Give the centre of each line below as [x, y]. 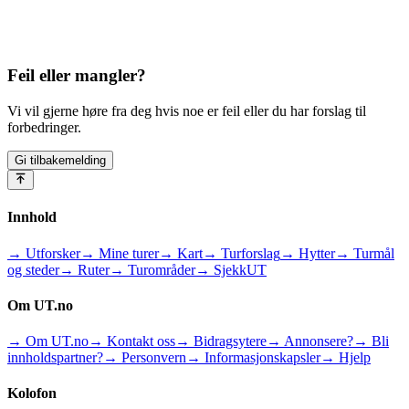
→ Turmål [365, 253]
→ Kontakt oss [132, 341]
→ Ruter [84, 269]
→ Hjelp [346, 358]
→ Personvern [145, 358]
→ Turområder [152, 269]
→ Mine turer [120, 253]
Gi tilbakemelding [60, 160]
